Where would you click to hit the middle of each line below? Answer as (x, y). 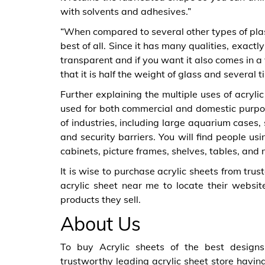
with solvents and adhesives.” (126, 11)
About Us (101, 224)
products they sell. (101, 199)
